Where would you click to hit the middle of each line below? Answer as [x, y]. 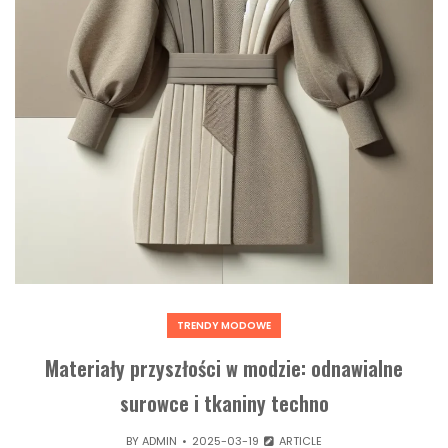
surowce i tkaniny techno [224, 403]
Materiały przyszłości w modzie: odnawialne [224, 368]
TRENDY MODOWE [224, 326]
